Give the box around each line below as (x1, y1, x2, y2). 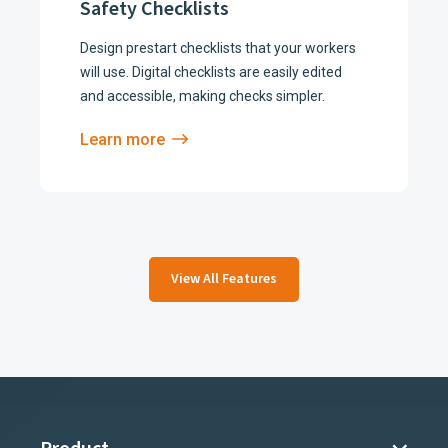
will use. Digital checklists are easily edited (80, 63, 342, 80)
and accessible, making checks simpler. (80, 87, 325, 104)
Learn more (80, 129, 165, 149)
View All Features (171, 268, 277, 289)
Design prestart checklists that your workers (80, 39, 356, 56)
